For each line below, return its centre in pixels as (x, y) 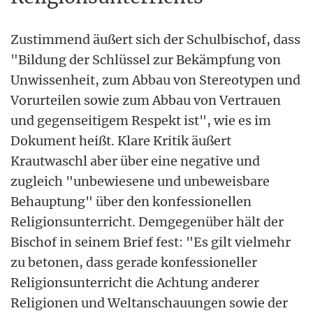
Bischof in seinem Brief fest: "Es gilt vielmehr (151, 242)
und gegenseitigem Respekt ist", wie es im (141, 120)
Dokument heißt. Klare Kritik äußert (121, 140)
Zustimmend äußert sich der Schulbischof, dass (155, 39)
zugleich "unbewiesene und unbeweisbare (140, 181)
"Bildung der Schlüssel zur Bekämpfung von (146, 59)
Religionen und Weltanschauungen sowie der (149, 303)
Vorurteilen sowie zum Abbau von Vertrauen (146, 100)
